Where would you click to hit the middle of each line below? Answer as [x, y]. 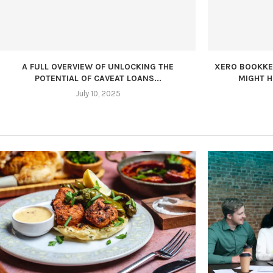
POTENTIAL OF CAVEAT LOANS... [98, 79]
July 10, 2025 [98, 94]
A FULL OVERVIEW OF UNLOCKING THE [98, 67]
